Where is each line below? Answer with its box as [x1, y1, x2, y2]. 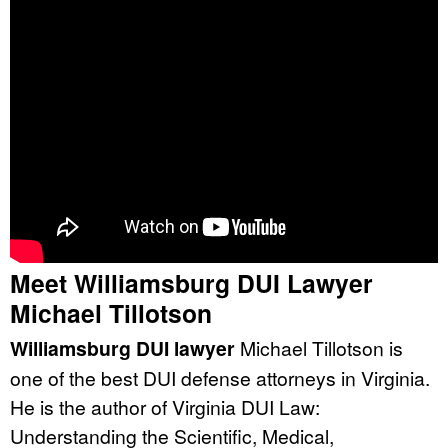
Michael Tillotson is [235, 333, 403, 361]
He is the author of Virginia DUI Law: [10, 392, 320, 420]
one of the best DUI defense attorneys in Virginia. [10, 363, 430, 391]
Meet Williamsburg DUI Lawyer [10, 264, 373, 301]
